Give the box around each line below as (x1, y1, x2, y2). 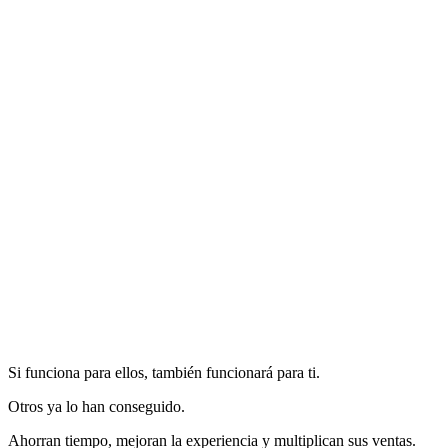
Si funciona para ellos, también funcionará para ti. (8, 364, 320, 382)
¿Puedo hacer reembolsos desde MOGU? (16, 98, 258, 114)
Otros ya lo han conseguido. (8, 398, 185, 416)
